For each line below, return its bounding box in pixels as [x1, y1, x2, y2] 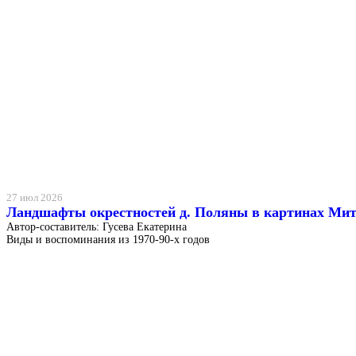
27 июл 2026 [6, 192, 63, 203]
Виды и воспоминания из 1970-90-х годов [6, 233, 210, 246]
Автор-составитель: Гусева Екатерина [6, 220, 187, 233]
